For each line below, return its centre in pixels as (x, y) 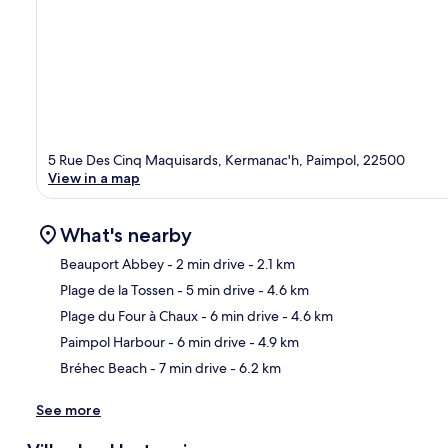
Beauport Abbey (112, 263)
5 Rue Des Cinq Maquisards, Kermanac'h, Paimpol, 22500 (226, 159)
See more (68, 409)
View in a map (94, 177)
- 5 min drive (214, 289)
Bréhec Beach (103, 367)
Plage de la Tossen (117, 289)
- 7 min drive (187, 367)
